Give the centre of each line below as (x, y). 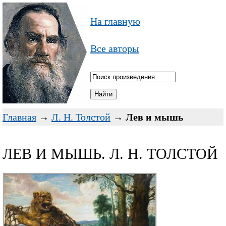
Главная (19, 117)
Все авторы (115, 48)
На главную (115, 21)
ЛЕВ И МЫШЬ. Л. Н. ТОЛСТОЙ (110, 154)
